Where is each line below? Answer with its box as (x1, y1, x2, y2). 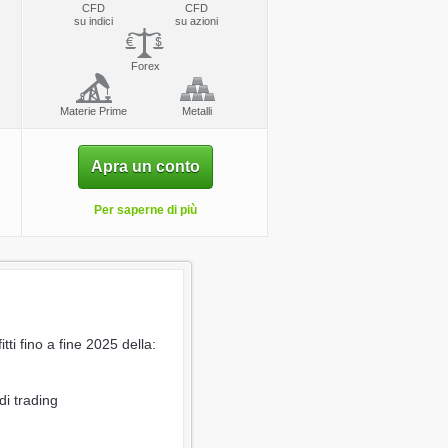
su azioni (175, 15, 218, 27)
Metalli (181, 105, 212, 117)
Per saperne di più (93, 203, 197, 217)
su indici (74, 15, 113, 27)
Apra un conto (90, 158, 200, 175)
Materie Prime (60, 105, 127, 117)
